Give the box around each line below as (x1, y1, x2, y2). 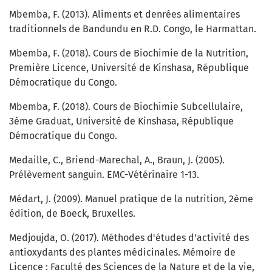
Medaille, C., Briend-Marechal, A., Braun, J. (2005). (9, 154, 225, 166)
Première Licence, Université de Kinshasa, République (9, 62, 249, 74)
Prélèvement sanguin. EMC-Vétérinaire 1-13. (9, 169, 199, 181)
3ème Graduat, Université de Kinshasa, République (9, 115, 234, 127)
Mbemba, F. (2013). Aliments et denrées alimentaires (9, 8, 240, 21)
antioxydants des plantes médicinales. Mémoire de (9, 246, 236, 259)
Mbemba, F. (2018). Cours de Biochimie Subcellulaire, (9, 101, 243, 113)
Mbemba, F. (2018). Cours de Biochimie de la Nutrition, (9, 47, 248, 59)
